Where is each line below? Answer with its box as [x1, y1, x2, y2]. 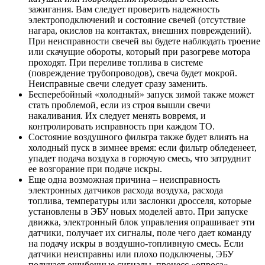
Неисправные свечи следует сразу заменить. [28, 79, 208, 89]
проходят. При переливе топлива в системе [28, 57, 203, 68]
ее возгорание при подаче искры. [28, 164, 162, 174]
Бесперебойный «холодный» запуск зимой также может [28, 89, 254, 100]
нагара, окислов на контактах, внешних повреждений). [28, 25, 251, 36]
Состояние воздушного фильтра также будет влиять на [28, 132, 248, 143]
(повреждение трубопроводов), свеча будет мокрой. [28, 68, 237, 79]
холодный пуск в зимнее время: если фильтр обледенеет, [28, 143, 257, 153]
